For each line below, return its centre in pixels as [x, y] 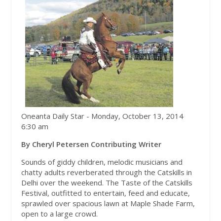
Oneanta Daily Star [53, 116]
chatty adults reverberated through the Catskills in [107, 172]
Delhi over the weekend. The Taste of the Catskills [107, 183]
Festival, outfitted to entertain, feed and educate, [106, 193]
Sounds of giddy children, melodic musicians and [102, 162]
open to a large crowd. [60, 214]
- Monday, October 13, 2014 [135, 116]
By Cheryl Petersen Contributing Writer [92, 144]
